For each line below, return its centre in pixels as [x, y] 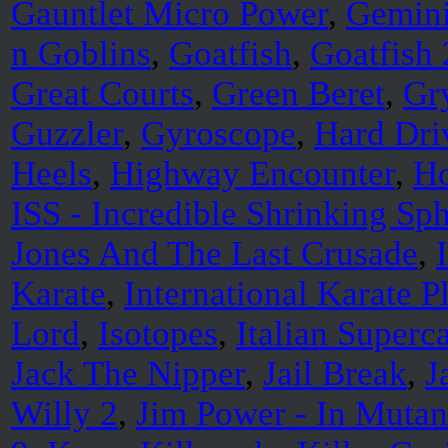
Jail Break [335, 373]
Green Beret [298, 93]
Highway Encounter [252, 173]
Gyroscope [218, 133]
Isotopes [158, 333]
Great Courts [102, 93]
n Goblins [81, 53]
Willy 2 [64, 413]
